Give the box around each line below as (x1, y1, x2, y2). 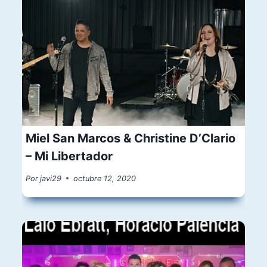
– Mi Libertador (26, 149, 113, 164)
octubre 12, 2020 (73, 173, 136, 183)
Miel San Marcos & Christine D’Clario (26, 131, 236, 146)
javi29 (40, 173, 62, 183)
